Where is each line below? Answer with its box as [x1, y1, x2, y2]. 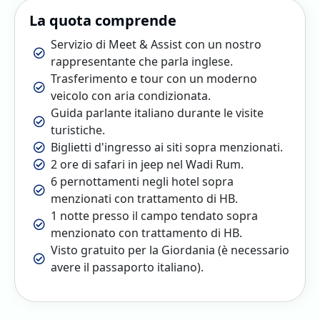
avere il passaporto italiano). [51, 259, 204, 275]
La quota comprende [29, 10, 176, 30]
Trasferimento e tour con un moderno [51, 70, 257, 86]
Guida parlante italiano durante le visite [51, 104, 264, 121]
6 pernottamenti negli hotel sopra [51, 173, 234, 189]
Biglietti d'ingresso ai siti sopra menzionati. [51, 139, 283, 155]
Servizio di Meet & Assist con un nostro [51, 36, 261, 52]
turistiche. [51, 121, 105, 138]
